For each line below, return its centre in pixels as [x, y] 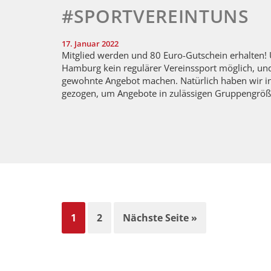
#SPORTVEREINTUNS [155, 16]
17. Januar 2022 [90, 44]
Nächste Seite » [160, 217]
